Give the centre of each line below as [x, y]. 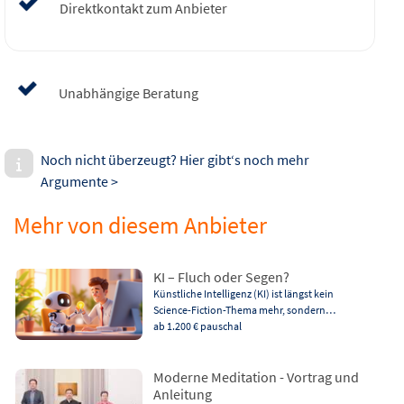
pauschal [220, 326]
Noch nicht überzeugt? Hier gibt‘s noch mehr [175, 160]
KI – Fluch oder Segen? [221, 276]
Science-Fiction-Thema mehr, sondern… [244, 309]
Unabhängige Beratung [129, 92]
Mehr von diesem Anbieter [141, 225]
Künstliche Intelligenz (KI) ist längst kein [243, 293]
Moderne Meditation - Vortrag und [256, 376]
